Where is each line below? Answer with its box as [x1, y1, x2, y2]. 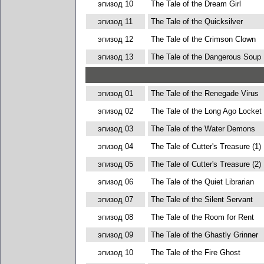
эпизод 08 [97, 213, 133, 222]
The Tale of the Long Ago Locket [150, 107, 262, 115]
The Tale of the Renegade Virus [150, 89, 259, 98]
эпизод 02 [97, 107, 133, 115]
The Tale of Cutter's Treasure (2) [150, 160, 261, 169]
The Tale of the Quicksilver [150, 17, 243, 26]
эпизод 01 [97, 89, 133, 98]
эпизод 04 [97, 142, 133, 151]
